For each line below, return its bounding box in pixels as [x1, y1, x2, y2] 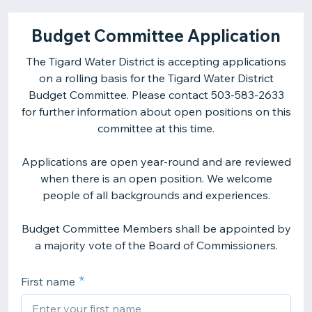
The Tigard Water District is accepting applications [26, 54, 286, 68]
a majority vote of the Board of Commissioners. [34, 238, 278, 252]
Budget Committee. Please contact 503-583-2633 [28, 88, 284, 102]
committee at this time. [97, 121, 214, 135]
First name [21, 274, 75, 288]
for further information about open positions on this [21, 104, 291, 118]
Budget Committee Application [31, 25, 281, 46]
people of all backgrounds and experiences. [42, 188, 270, 202]
